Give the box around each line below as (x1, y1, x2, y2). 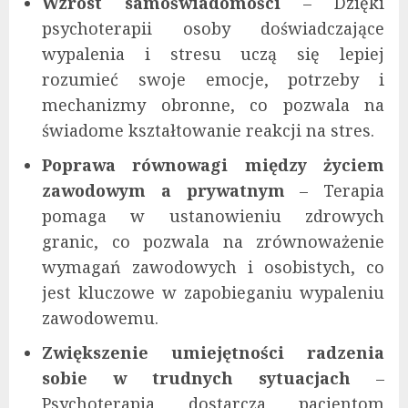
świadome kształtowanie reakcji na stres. (42, 119, 374, 142)
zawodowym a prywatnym (42, 179, 285, 202)
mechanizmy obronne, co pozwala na (42, 94, 384, 117)
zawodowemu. (42, 307, 158, 330)
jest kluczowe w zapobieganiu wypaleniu (42, 281, 384, 304)
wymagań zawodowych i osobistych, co (42, 256, 384, 279)
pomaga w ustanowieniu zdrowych (42, 205, 384, 228)
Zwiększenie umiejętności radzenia (42, 342, 384, 364)
